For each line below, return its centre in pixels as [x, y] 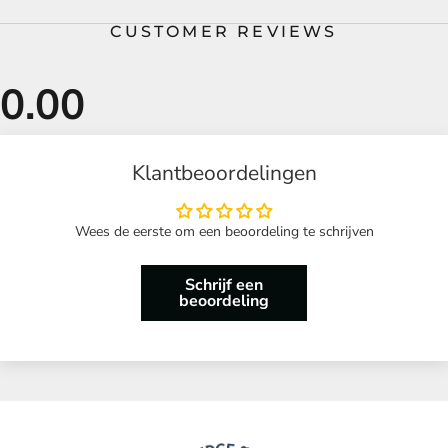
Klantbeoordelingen [224, 172]
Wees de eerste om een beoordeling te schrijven [224, 231]
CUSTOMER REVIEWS [224, 31]
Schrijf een [223, 284]
